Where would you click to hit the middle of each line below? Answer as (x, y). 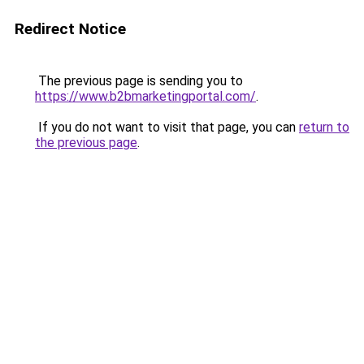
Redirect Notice (70, 29)
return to (324, 127)
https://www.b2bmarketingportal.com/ (145, 96)
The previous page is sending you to (139, 81)
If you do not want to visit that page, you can (167, 127)
